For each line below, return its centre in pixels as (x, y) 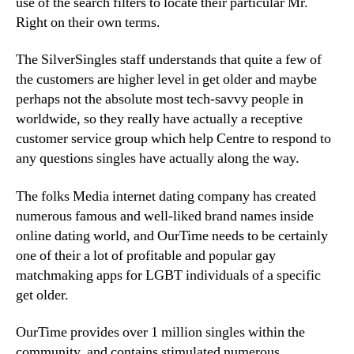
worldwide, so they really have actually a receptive (159, 119)
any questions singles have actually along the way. (158, 158)
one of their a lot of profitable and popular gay (146, 255)
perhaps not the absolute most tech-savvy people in (160, 99)
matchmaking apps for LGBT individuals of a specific (168, 275)
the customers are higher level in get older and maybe (166, 79)
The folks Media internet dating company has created (166, 196)
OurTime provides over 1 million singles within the (160, 332)
